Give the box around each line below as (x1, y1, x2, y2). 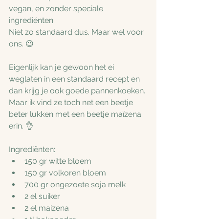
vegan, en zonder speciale (9, 3, 105, 13)
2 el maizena (24, 203, 69, 213)
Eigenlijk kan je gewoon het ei (9, 62, 116, 72)
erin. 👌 (9, 121, 33, 131)
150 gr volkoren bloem (24, 168, 106, 177)
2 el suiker (24, 191, 60, 201)
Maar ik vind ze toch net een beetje (9, 97, 135, 107)
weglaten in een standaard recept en (9, 74, 142, 84)
